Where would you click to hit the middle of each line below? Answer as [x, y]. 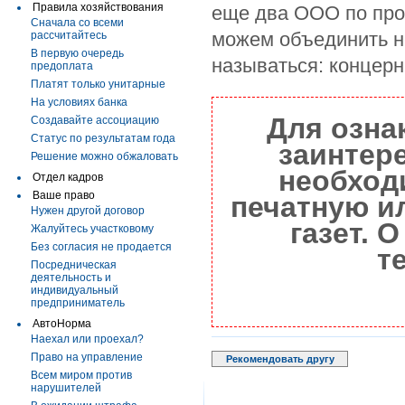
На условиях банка [79, 102]
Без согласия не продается [101, 247]
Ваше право [64, 195]
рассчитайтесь [69, 35]
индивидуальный [75, 290]
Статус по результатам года [103, 138]
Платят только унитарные [98, 84]
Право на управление [87, 357]
